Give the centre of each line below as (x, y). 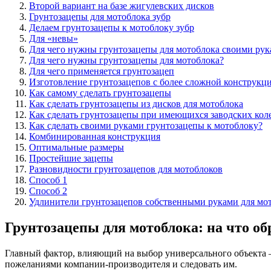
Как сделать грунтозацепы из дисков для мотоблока (136, 103)
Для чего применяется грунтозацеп (102, 71)
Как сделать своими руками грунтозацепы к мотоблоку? (146, 125)
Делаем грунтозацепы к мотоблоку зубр (112, 27)
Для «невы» (54, 38)
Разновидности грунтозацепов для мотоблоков (126, 169)
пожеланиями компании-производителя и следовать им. (121, 264)
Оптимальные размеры (77, 147)
